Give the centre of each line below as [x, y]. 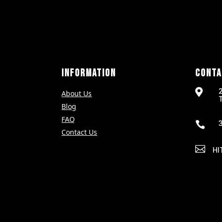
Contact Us [80, 132]
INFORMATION [89, 73]
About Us [77, 94]
